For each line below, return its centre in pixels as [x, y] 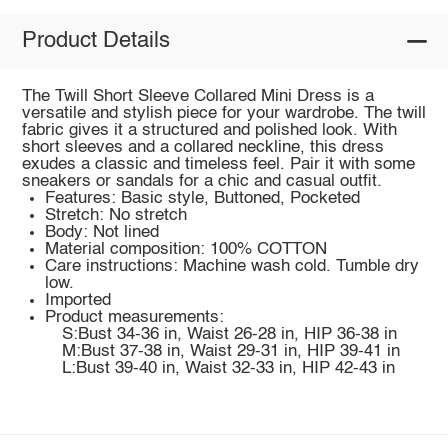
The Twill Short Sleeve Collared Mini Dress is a [197, 96]
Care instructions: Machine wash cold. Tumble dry [232, 266]
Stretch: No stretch [116, 215]
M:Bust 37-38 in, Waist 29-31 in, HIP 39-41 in [230, 351]
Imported [78, 300]
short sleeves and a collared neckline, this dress [202, 147]
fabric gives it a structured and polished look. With [209, 130]
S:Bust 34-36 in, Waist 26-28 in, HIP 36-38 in [229, 334]
